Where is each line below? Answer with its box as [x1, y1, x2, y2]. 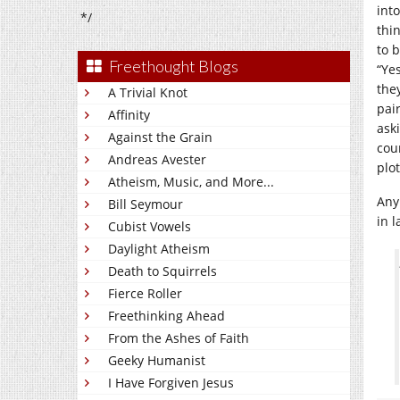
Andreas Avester [108, 151, 206, 168]
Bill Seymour [108, 196, 183, 212]
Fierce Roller [108, 285, 182, 302]
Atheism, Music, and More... [108, 173, 274, 190]
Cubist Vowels [108, 218, 191, 235]
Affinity [108, 106, 150, 123]
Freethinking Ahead [108, 307, 225, 324]
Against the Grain [108, 129, 212, 146]
